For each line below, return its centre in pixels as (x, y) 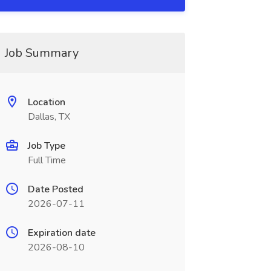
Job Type (46, 146)
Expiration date (61, 233)
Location (46, 102)
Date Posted (55, 189)
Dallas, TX (49, 117)
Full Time (47, 160)
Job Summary (41, 53)
